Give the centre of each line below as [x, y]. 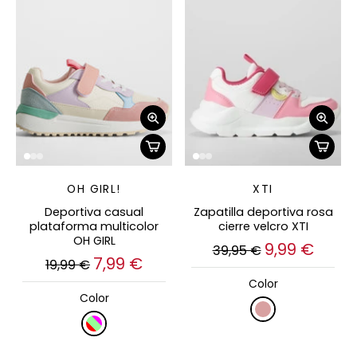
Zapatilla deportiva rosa [263, 212]
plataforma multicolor [94, 226]
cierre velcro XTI [263, 226]
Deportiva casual [94, 212]
